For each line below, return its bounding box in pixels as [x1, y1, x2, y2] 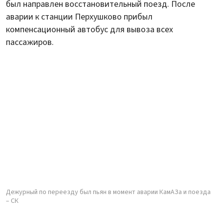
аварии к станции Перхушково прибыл [6, 10, 153, 23]
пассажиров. [6, 36, 54, 48]
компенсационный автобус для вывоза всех [6, 23, 173, 36]
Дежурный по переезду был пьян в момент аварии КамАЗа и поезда [6, 187, 211, 197]
